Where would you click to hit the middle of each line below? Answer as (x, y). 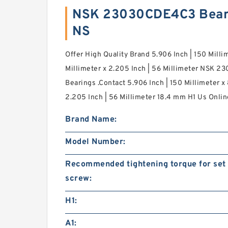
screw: (78, 178)
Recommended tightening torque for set (146, 164)
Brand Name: (91, 119)
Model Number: (95, 142)
